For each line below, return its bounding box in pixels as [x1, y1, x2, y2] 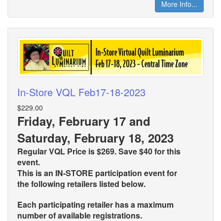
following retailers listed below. [31, 178, 146, 189]
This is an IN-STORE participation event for [17, 167, 177, 179]
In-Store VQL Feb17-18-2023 [17, 84, 146, 99]
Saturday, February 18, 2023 [17, 129, 174, 146]
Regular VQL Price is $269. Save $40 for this [17, 145, 181, 157]
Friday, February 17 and [17, 112, 150, 129]
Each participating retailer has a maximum [17, 198, 174, 210]
